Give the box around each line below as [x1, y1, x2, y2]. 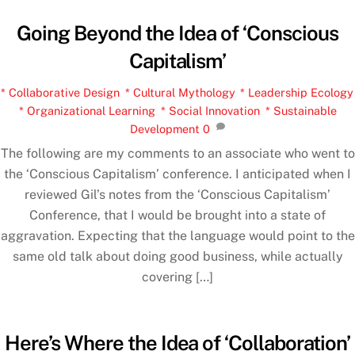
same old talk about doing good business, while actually [12, 248, 343, 264]
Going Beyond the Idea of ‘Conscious [17, 21, 338, 45]
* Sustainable [265, 103, 337, 117]
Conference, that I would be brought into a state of [29, 207, 326, 223]
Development [129, 121, 200, 136]
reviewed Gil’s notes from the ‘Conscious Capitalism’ [25, 186, 330, 202]
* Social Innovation [160, 103, 260, 117]
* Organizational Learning [18, 103, 155, 117]
